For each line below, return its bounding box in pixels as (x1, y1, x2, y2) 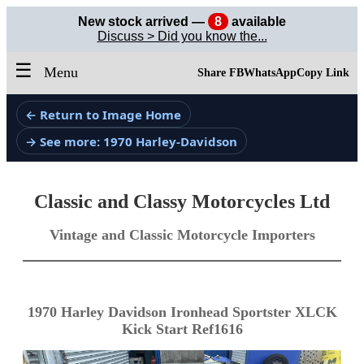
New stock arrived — (78, 15, 208, 28)
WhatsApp (244, 67, 297, 79)
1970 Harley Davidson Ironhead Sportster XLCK (27, 304, 337, 321)
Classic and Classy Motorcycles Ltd (34, 191, 330, 213)
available (228, 15, 286, 28)
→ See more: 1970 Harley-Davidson (25, 132, 238, 149)
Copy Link (297, 67, 349, 79)
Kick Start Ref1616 (121, 321, 243, 338)
